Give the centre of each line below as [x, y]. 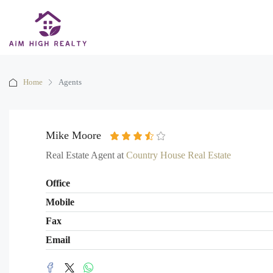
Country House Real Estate [179, 155]
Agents [70, 82]
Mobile [60, 202]
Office [58, 183]
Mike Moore [73, 135]
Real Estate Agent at [86, 155]
